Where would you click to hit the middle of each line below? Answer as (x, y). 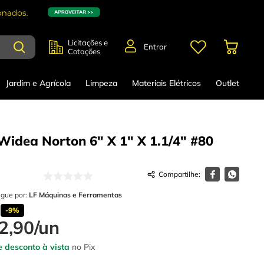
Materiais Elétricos (166, 83)
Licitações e (88, 42)
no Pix (82, 247)
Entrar (155, 47)
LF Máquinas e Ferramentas (75, 195)
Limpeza (102, 83)
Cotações (84, 51)
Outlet (227, 83)
